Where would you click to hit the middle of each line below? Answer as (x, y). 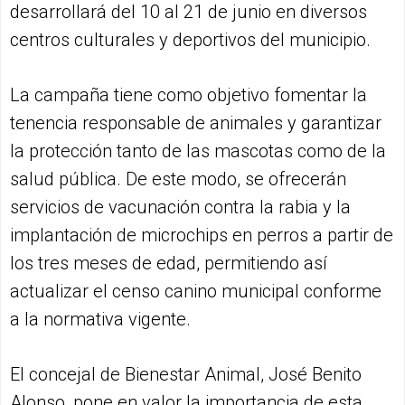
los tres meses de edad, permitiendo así (169, 263)
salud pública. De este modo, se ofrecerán (178, 179)
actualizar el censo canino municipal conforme (196, 291)
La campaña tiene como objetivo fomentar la (188, 94)
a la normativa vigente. (100, 319)
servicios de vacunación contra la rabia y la (180, 207)
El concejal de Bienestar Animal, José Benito (186, 374)
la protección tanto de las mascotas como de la (198, 151)
